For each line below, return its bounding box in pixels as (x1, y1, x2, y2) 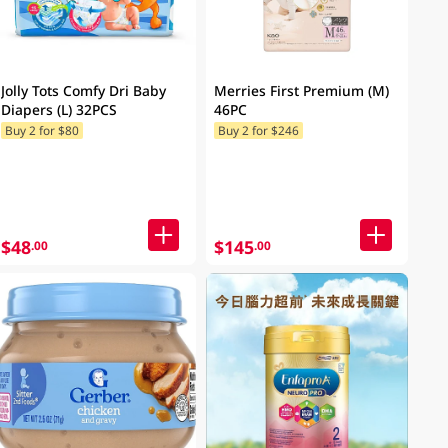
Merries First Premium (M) (213, 80, 389, 100)
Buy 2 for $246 (217, 122, 299, 139)
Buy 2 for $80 (5, 122, 80, 139)
